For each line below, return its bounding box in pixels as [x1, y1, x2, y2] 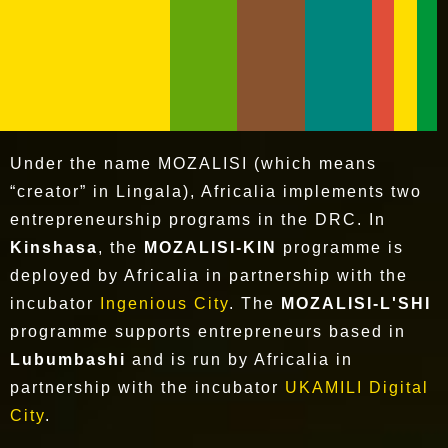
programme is [277, 239, 404, 257]
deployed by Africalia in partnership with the [10, 267, 408, 285]
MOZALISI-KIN [144, 239, 277, 257]
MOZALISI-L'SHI [281, 295, 431, 313]
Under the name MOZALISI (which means [10, 155, 377, 173]
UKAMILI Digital [285, 379, 429, 397]
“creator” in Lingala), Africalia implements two [10, 183, 422, 201]
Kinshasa [10, 239, 98, 257]
